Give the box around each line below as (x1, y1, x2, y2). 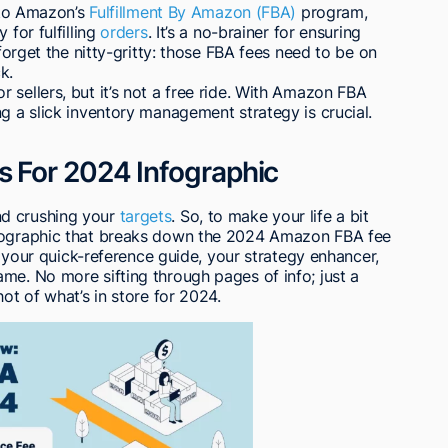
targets (119, 206, 172, 227)
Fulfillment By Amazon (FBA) (89, 2, 297, 23)
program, (296, 2, 368, 23)
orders (100, 22, 148, 43)
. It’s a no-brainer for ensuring (147, 22, 361, 43)
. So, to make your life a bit (171, 206, 369, 227)
